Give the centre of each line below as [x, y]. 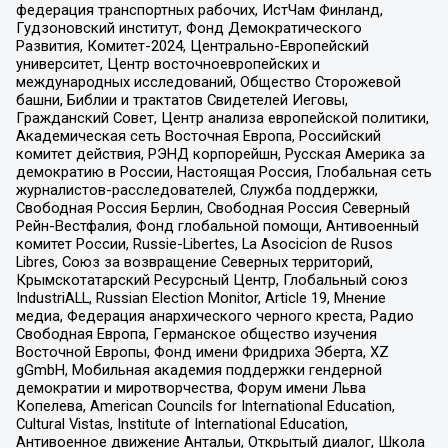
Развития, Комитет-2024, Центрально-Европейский [192, 46]
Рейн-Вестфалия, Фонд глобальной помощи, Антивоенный [217, 226]
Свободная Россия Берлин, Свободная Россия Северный [212, 208]
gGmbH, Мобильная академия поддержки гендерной [198, 370]
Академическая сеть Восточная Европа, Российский [198, 136]
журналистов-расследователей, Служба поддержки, [196, 190]
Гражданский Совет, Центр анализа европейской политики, [222, 118]
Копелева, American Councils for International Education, [205, 406]
